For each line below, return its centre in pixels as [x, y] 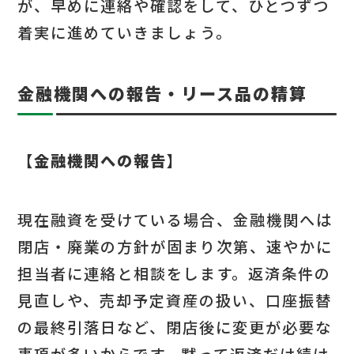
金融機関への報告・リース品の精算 [163, 93]
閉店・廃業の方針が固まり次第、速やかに [175, 246]
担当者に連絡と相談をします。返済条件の [175, 273]
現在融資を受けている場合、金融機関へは [175, 219]
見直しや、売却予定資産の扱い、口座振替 [175, 300]
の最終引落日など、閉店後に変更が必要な [175, 327]
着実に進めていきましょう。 [125, 33]
